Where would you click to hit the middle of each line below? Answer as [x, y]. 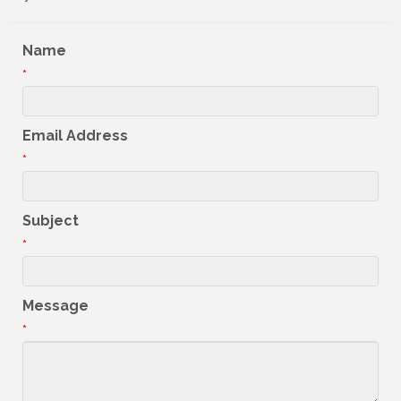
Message [55, 306]
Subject [51, 221]
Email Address [75, 136]
